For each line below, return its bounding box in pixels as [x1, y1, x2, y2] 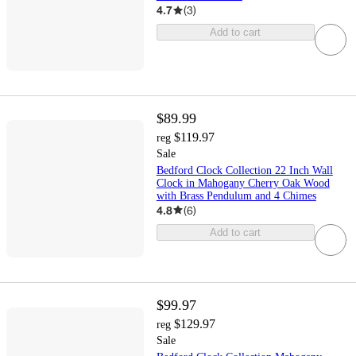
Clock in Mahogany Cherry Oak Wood [156, 176, 330, 189]
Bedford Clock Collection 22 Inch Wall [156, 164, 333, 176]
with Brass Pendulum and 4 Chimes [156, 189, 316, 202]
